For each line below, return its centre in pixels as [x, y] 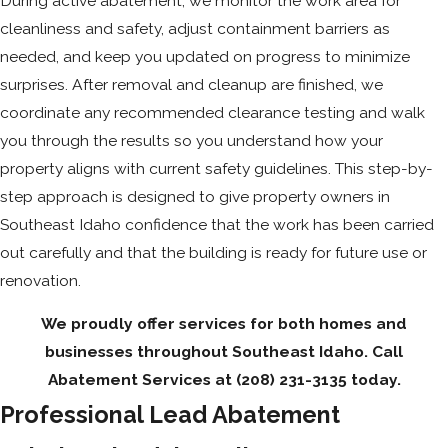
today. [373, 380]
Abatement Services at [141, 380]
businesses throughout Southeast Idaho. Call [224, 352]
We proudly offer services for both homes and [224, 324]
